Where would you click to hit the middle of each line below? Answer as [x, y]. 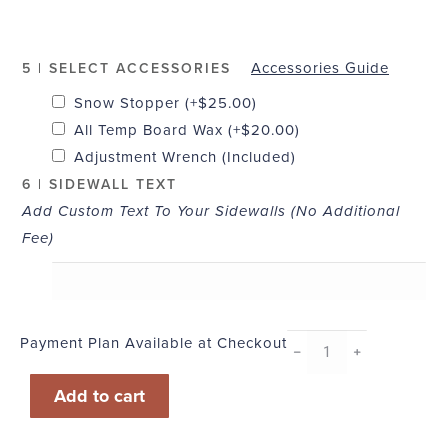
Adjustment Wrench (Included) [185, 156]
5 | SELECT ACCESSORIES [126, 68]
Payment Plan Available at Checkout [153, 342]
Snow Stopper [129, 102]
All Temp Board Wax [151, 129]
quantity [316, 369]
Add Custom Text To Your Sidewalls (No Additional [211, 210]
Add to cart [99, 395]
